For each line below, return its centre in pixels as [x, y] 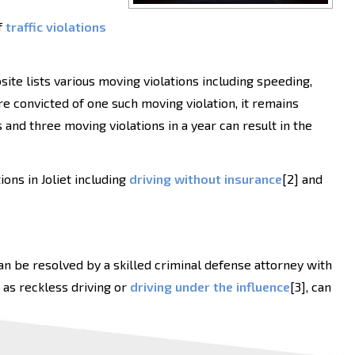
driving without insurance [206, 179]
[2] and [302, 179]
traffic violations [56, 27]
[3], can [311, 286]
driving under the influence [210, 286]
